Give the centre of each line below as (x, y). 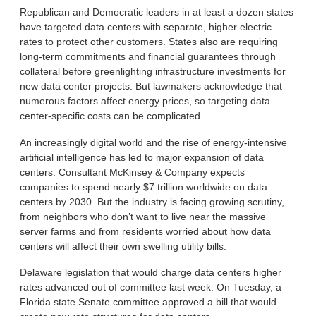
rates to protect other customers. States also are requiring (149, 41)
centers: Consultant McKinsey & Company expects (133, 172)
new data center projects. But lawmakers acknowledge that (151, 86)
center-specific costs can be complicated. (112, 115)
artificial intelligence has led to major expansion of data (142, 157)
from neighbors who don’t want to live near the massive (143, 216)
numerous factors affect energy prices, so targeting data (145, 101)
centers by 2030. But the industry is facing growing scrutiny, (152, 201)
